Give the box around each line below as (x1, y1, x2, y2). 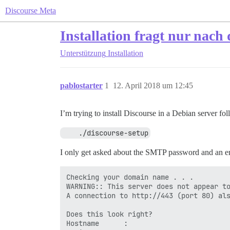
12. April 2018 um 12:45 (113, 81, 193, 90)
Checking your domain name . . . (66, 172, 194, 182)
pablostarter (60, 81, 103, 90)
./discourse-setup (79, 128, 148, 138)
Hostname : (66, 219, 128, 228)
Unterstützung (60, 49, 106, 57)
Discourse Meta (5, 6, 56, 15)
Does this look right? (66, 209, 152, 219)
